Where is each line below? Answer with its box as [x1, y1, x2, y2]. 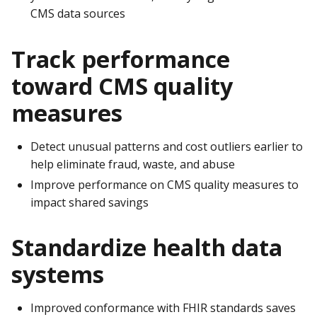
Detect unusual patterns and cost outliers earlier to [30, 138, 303, 154]
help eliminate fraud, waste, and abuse [30, 156, 235, 172]
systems [11, 258, 104, 291]
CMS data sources [30, 6, 125, 22]
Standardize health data [11, 231, 282, 264]
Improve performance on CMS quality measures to [30, 176, 299, 192]
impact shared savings [30, 194, 149, 210]
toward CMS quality [11, 69, 233, 102]
